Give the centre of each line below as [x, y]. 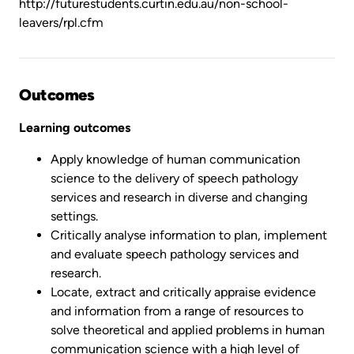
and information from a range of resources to [177, 311]
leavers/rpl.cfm [61, 22]
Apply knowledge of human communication [175, 159]
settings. [74, 216]
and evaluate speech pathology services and [175, 254]
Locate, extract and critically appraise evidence [183, 292]
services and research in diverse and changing [179, 197]
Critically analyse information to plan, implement [189, 235]
